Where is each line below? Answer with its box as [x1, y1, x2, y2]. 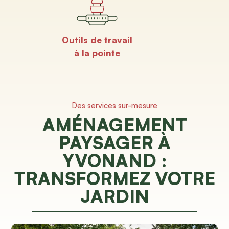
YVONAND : [62, 149, 167, 171]
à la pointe [74, 48, 121, 58]
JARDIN [80, 185, 149, 207]
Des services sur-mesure [72, 101, 157, 110]
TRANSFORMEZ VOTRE [14, 167, 215, 189]
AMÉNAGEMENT [42, 113, 187, 135]
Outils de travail [62, 35, 133, 45]
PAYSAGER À [58, 131, 171, 153]
